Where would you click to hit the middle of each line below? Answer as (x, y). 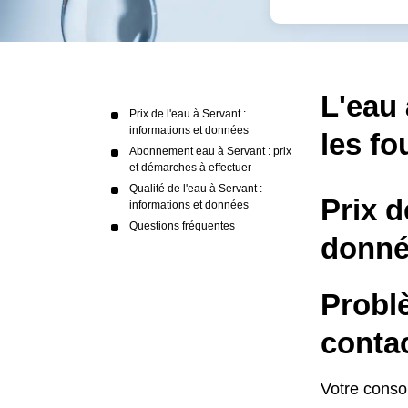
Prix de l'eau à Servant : (188, 114)
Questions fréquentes (182, 226)
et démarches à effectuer (190, 168)
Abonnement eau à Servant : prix (210, 151)
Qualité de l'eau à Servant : (196, 189)
